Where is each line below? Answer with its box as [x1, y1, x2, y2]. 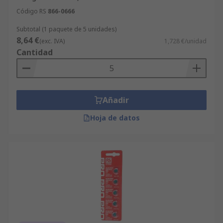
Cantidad [16, 47, 53, 58]
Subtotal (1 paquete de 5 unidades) [16, 25, 116, 33]
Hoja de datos [90, 113, 140, 122]
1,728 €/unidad [164, 37, 207, 45]
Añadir [102, 95, 129, 106]
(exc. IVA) [39, 37, 65, 45]
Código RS [16, 7, 46, 15]
